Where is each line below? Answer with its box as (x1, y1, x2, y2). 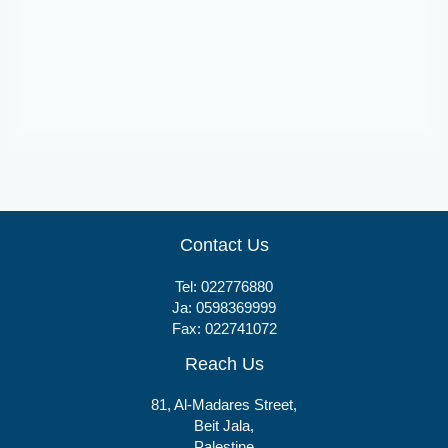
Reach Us (184, 352, 264, 374)
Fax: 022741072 (171, 320, 277, 337)
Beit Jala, (194, 417, 254, 434)
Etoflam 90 (19, 107, 90, 124)
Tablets (19, 83, 59, 98)
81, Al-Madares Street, (151, 396, 297, 413)
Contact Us (179, 234, 269, 256)
